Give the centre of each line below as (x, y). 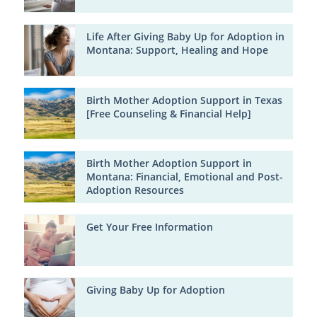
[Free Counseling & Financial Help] (168, 113)
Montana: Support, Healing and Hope (177, 50)
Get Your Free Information (149, 226)
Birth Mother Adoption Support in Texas (184, 100)
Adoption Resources (135, 190)
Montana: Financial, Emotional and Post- (184, 177)
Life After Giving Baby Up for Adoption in (185, 37)
